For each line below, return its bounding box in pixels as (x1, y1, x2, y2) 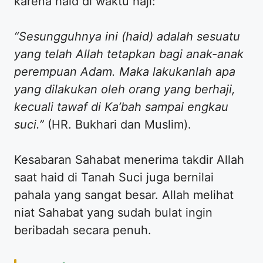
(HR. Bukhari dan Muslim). (44, 117, 191, 132)
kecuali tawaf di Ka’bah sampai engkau (14, 100, 228, 114)
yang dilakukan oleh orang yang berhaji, (14, 82, 235, 97)
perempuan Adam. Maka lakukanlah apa (14, 65, 235, 79)
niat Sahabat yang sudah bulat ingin (14, 205, 213, 220)
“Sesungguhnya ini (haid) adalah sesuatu (14, 29, 240, 44)
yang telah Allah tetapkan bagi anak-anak (14, 47, 244, 62)
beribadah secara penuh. (14, 223, 151, 238)
